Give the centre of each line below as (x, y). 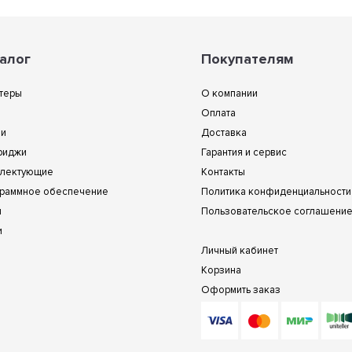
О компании (229, 93)
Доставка (224, 133)
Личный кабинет (239, 251)
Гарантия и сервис (244, 152)
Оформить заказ (240, 290)
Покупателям (247, 59)
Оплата (218, 113)
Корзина (221, 270)
